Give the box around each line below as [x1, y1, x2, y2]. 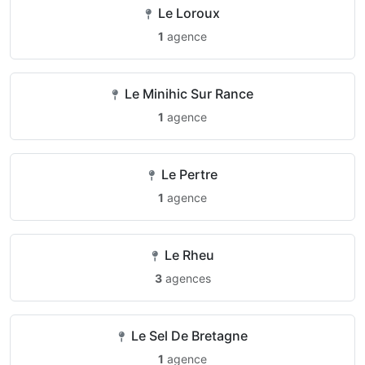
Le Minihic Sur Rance [121, 86, 253, 102]
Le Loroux [155, 5, 220, 21]
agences [161, 271, 211, 285]
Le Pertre [157, 166, 218, 182]
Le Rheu [161, 247, 214, 263]
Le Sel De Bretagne [127, 328, 248, 344]
